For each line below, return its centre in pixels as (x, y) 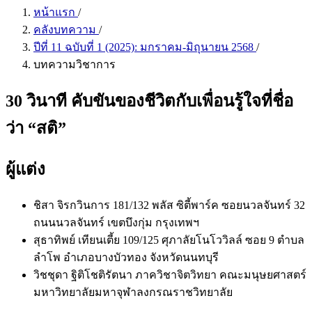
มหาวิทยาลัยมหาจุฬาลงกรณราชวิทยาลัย (133, 292)
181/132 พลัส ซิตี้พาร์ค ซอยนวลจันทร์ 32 (209, 205)
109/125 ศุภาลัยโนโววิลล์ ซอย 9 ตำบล (213, 240)
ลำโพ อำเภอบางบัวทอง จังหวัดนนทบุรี (126, 257)
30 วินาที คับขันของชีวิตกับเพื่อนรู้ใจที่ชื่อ (149, 101)
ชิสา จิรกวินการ (73, 205)
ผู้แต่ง (25, 169)
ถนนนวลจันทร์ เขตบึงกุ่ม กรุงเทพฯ (116, 222)
